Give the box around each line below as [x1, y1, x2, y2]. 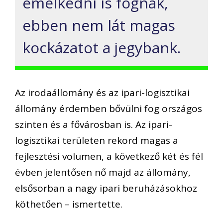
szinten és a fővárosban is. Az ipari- [15, 117, 172, 131]
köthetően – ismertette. [15, 197, 122, 211]
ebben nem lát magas [22, 15, 175, 36]
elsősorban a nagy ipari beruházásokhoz [15, 181, 197, 195]
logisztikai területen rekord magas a [15, 133, 178, 147]
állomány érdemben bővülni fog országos [15, 102, 202, 115]
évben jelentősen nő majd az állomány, [15, 165, 191, 179]
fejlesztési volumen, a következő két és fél [15, 149, 203, 163]
